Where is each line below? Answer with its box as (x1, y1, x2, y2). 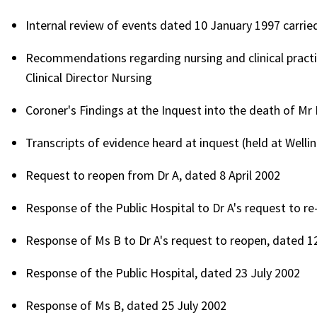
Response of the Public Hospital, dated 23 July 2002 (25, 265, 300, 282)
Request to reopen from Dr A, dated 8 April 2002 (25, 167, 280, 184)
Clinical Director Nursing (25, 69, 152, 86)
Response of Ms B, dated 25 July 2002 (25, 297, 226, 314)
